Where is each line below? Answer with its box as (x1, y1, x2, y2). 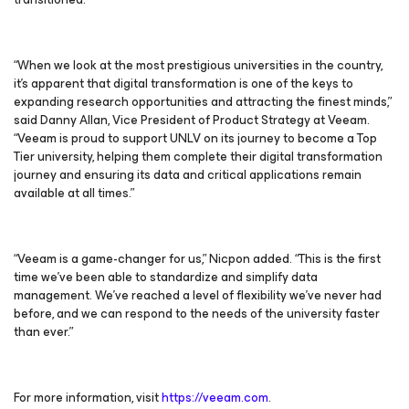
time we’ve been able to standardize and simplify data (14, 267, 318, 288)
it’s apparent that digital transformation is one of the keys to (14, 73, 353, 94)
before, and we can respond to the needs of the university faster (14, 303, 380, 324)
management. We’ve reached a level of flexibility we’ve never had (14, 285, 382, 306)
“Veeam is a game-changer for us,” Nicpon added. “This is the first (14, 248, 381, 269)
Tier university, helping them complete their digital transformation (14, 146, 383, 167)
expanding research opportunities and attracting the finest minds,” (14, 91, 392, 112)
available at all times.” (14, 183, 134, 204)
